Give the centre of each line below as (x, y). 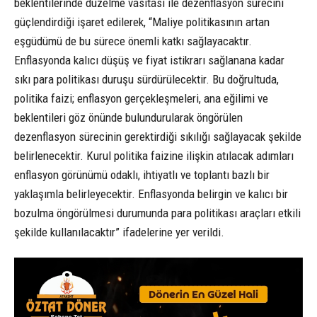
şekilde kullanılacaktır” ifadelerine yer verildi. (119, 232)
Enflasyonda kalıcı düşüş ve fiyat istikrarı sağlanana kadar (149, 60)
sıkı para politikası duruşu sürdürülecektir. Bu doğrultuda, (146, 79)
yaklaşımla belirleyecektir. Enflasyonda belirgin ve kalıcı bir (151, 194)
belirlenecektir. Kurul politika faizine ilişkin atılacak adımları (154, 155)
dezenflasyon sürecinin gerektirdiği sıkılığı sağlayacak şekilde (158, 136)
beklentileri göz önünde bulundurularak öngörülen (128, 117)
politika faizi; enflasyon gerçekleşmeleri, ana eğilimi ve (141, 98)
